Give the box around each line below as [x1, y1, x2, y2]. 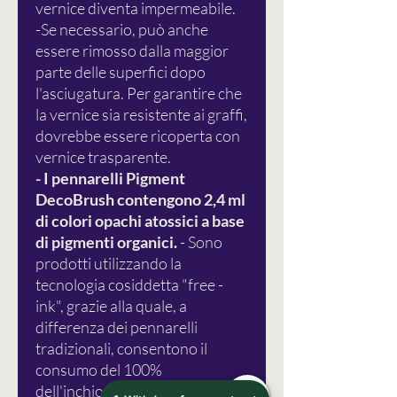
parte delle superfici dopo [35, 62, 206, 82]
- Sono [177, 232, 222, 253]
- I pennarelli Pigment [35, 168, 185, 189]
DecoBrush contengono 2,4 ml [35, 190, 245, 210]
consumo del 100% [35, 360, 162, 380]
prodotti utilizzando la [35, 253, 182, 274]
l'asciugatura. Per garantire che [35, 83, 242, 104]
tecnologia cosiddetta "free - [35, 275, 223, 295]
